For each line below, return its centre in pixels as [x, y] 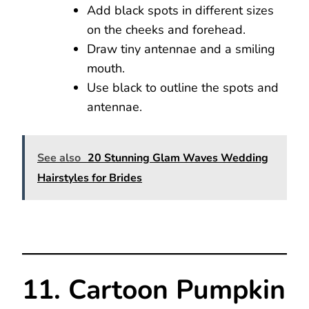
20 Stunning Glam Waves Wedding [178, 158]
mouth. [106, 69]
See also [59, 158]
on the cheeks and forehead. [166, 30]
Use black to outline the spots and [183, 88]
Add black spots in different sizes [180, 11]
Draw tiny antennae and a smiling [181, 49]
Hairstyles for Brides [90, 178]
